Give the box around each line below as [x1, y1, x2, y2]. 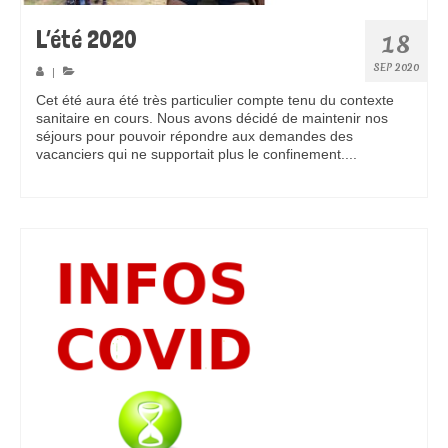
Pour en [361, 146, 411, 163]
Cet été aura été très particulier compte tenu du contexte [36, 92, 394, 109]
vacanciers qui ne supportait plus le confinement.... [36, 146, 361, 163]
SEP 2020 [373, 60, 419, 75]
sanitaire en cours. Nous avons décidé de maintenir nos [36, 110, 388, 127]
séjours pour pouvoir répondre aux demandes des [36, 128, 353, 145]
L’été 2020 [36, 25, 137, 55]
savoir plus [36, 164, 104, 181]
